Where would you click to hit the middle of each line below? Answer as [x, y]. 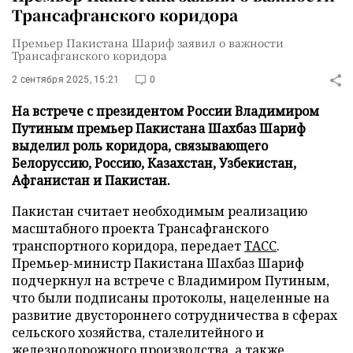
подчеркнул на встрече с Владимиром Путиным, [171, 281]
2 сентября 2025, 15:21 [66, 80]
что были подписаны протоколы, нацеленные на [171, 298]
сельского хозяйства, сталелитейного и [138, 333]
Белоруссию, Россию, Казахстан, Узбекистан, [154, 163]
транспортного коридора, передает [128, 246]
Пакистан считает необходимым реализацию [160, 211]
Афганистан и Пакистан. [91, 180]
